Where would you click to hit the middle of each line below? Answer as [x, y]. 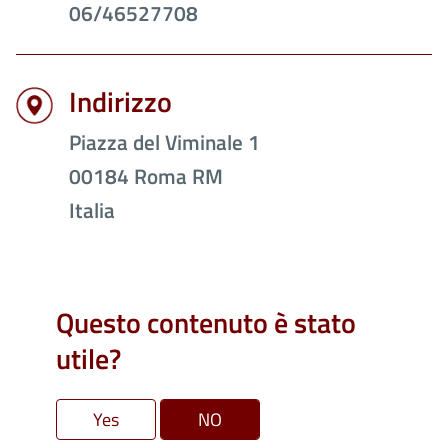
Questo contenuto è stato [206, 323]
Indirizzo [120, 102]
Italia [92, 210]
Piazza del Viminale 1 [164, 142]
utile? [88, 359]
